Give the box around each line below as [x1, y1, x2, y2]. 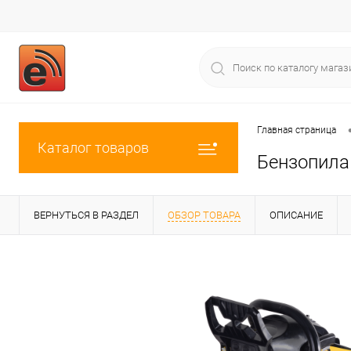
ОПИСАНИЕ [270, 209, 323, 221]
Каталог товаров [38, 139, 149, 156]
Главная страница [257, 125, 336, 136]
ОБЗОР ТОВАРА [168, 209, 241, 221]
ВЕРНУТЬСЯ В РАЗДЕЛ [34, 209, 139, 221]
